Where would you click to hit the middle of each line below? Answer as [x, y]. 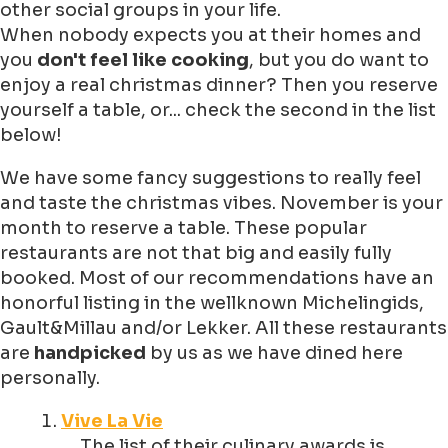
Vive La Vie [112, 421]
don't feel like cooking [143, 60]
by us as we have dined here [276, 353]
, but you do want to [339, 60]
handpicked [92, 353]
